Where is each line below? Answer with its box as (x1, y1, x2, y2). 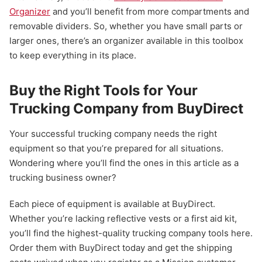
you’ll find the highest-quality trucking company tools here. (9, 227, 253, 239)
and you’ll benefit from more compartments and (50, 6, 249, 18)
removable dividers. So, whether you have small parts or (9, 20, 243, 32)
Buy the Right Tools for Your (9, 82, 198, 99)
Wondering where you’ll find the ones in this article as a (9, 157, 239, 168)
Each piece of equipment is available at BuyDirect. (9, 198, 215, 209)
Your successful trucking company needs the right (9, 127, 217, 139)
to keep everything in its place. (9, 50, 136, 61)
